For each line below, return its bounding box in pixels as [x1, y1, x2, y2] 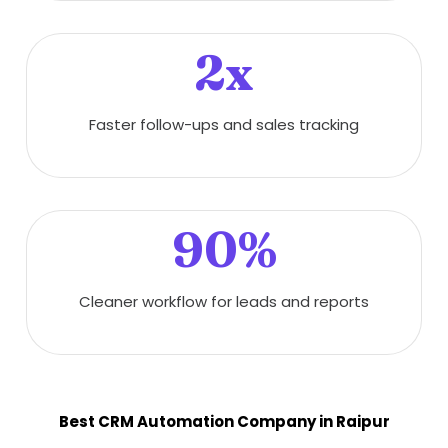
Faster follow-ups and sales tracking [89, 114, 359, 135]
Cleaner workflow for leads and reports [79, 291, 369, 312]
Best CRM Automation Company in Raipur [58, 411, 390, 432]
